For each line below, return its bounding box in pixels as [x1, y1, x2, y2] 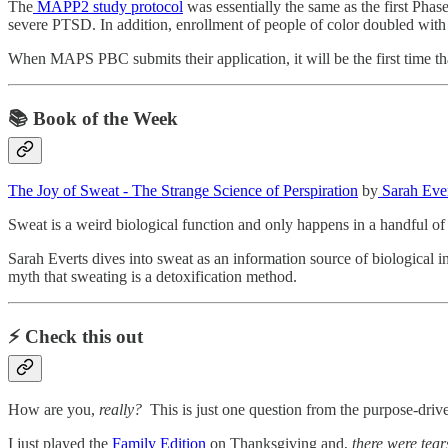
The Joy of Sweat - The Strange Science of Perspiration [8, 182, 358, 200]
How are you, [8, 400, 99, 418]
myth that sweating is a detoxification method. [8, 268, 301, 286]
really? [99, 400, 142, 418]
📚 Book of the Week [8, 107, 178, 129]
